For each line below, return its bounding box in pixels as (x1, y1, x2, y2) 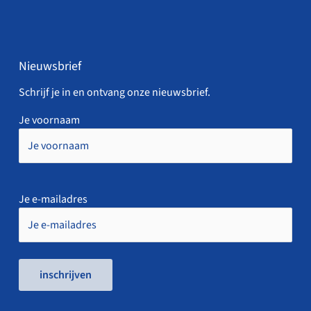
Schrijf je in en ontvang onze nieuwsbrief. (18, 84, 210, 100)
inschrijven (39, 267, 92, 283)
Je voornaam (18, 112, 80, 128)
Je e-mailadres (18, 191, 87, 207)
